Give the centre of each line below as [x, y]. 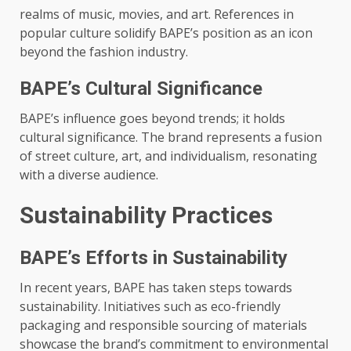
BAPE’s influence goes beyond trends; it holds [152, 118]
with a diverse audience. [89, 175]
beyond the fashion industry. [104, 52]
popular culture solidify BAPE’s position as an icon [166, 33]
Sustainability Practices [146, 215]
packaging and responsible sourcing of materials [163, 325]
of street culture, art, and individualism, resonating [168, 156]
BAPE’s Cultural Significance [141, 89]
